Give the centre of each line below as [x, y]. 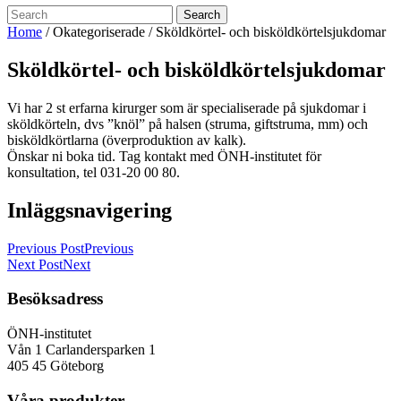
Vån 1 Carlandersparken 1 [81, 350]
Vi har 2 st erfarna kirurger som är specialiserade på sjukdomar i [187, 107]
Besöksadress [55, 299]
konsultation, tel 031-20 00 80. [94, 172]
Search [202, 15]
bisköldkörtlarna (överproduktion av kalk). [127, 140]
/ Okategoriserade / [99, 32]
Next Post [35, 264]
